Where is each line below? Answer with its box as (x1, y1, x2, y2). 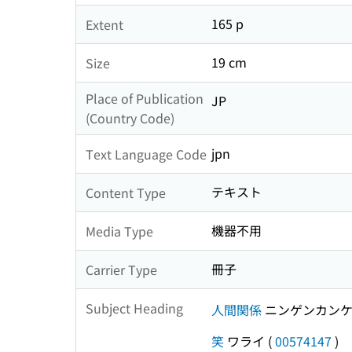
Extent (86, 14, 123, 34)
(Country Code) (86, 108, 174, 128)
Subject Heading (86, 298, 183, 317)
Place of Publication (86, 89, 203, 108)
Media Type (86, 221, 153, 240)
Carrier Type (86, 259, 157, 279)
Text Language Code (86, 144, 207, 163)
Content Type (86, 182, 166, 202)
